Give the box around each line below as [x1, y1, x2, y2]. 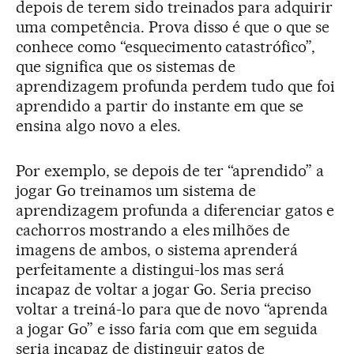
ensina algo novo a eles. [16, 116, 181, 136]
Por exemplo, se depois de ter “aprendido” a [16, 161, 325, 181]
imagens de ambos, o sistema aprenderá [16, 240, 299, 260]
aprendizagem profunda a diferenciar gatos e [16, 201, 335, 220]
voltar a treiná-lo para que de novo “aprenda [16, 299, 329, 319]
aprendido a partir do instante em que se [16, 96, 304, 116]
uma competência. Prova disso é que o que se [16, 17, 330, 37]
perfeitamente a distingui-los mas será [16, 260, 285, 280]
